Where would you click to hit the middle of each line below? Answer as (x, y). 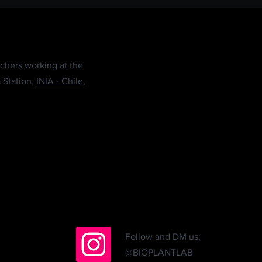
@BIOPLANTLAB (159, 253)
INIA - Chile (60, 81)
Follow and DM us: (163, 237)
